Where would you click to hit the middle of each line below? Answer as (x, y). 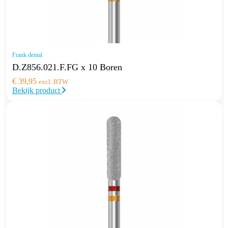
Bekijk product (37, 90)
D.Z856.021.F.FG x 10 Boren (67, 67)
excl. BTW (53, 81)
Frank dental (27, 55)
